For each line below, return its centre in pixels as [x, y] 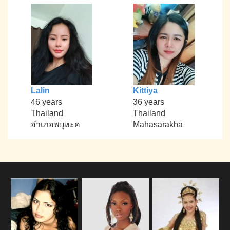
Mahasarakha [158, 125]
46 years [46, 102]
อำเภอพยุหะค [55, 125]
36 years [148, 102]
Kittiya [145, 91]
